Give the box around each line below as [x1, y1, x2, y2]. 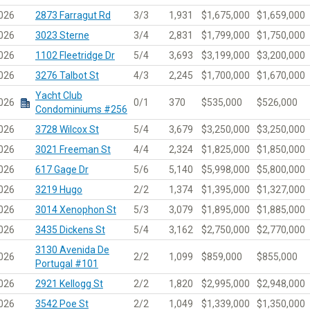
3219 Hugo [35, 183, 82, 195]
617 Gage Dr [35, 163, 89, 175]
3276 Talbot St [35, 69, 99, 81]
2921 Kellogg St [35, 277, 103, 289]
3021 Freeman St [35, 143, 111, 155]
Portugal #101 [35, 257, 98, 269]
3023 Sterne [35, 29, 89, 41]
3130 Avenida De [35, 244, 109, 255]
